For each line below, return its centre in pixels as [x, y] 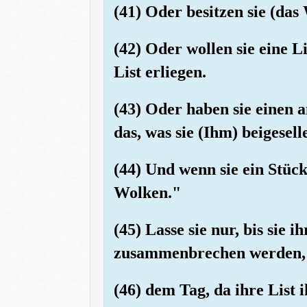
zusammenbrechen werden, [209, 253]
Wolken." [147, 192]
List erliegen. [160, 72]
